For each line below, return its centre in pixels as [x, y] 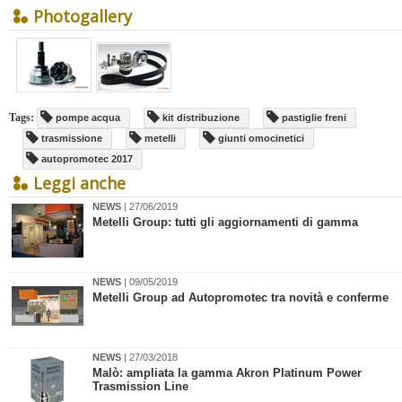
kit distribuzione [200, 118]
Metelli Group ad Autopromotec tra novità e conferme [240, 297]
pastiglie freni [313, 118]
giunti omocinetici [260, 138]
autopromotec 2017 [86, 159]
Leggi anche [79, 183]
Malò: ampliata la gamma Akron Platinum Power [227, 373]
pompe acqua [87, 118]
